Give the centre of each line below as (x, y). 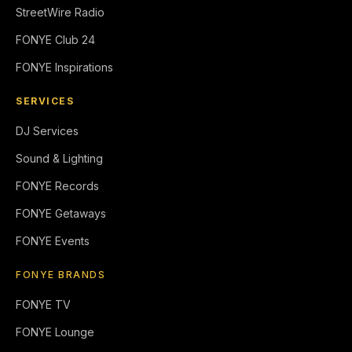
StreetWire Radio (60, 13)
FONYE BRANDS (60, 275)
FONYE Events (53, 241)
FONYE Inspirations (64, 68)
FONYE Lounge (55, 332)
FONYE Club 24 (55, 40)
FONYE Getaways (61, 214)
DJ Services (47, 131)
